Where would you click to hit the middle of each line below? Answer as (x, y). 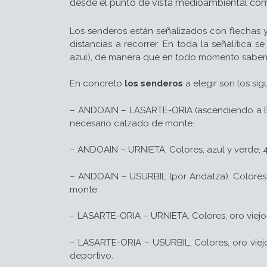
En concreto (97, 83)
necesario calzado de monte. (132, 123)
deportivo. (91, 255)
